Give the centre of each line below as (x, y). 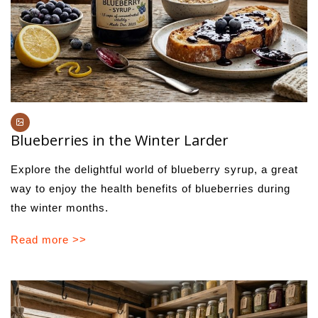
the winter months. (60, 207)
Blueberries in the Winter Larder (120, 140)
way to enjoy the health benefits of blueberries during (150, 188)
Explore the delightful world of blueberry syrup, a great (154, 169)
